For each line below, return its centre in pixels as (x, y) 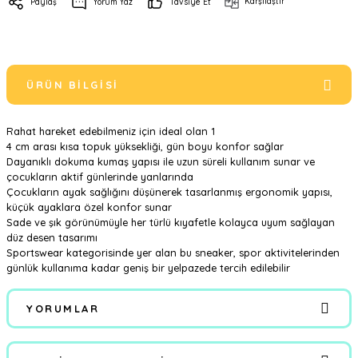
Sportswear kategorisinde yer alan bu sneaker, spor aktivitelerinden (173, 253)
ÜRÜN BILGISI (73, 85)
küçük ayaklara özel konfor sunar (89, 207)
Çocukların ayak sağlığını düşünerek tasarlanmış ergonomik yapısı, (169, 192)
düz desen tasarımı (52, 237)
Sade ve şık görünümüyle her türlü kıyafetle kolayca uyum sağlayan (171, 222)
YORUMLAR (63, 308)
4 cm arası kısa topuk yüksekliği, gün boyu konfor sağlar (145, 146)
